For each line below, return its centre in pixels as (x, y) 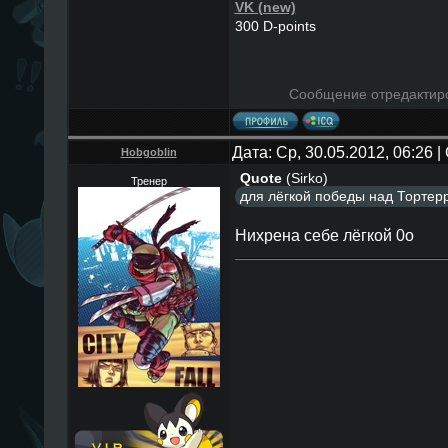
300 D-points (275, 26)
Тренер (148, 181)
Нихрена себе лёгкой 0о (324, 235)
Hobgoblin (148, 152)
